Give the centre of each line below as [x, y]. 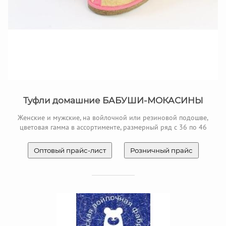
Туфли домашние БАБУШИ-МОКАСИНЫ [113, 101]
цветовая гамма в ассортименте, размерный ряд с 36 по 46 [113, 127]
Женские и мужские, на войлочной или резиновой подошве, [113, 118]
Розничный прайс [161, 151]
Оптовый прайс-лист [70, 151]
